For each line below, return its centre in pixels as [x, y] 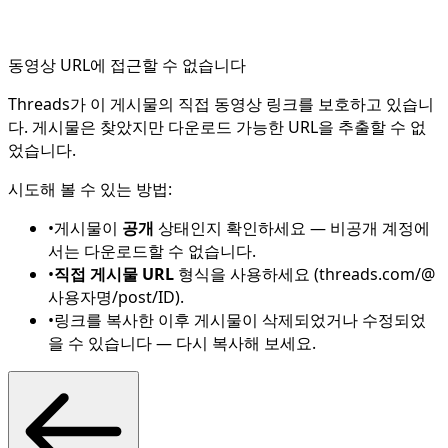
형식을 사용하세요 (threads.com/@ [304, 274]
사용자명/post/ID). [116, 297]
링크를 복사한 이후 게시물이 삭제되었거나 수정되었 [240, 320]
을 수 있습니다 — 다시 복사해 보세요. [182, 343]
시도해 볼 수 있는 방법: [90, 189]
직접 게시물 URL [114, 274]
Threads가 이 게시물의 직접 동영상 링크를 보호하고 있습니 [221, 104]
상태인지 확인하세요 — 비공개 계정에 [292, 228]
